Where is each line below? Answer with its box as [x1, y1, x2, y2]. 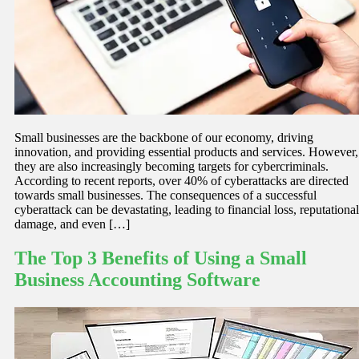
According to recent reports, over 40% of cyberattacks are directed [14, 173, 349, 188]
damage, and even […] [14, 216, 130, 231]
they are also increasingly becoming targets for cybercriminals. [14, 159, 329, 173]
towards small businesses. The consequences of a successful [14, 188, 317, 202]
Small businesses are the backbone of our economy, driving [14, 130, 313, 144]
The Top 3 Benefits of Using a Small [14, 247, 307, 268]
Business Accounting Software [14, 268, 260, 290]
